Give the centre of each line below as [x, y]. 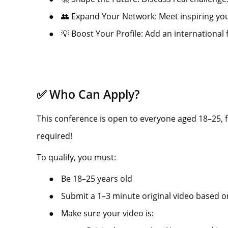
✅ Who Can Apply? [88, 94]
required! [54, 136]
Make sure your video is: [107, 213]
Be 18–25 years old [97, 178]
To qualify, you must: [76, 157]
